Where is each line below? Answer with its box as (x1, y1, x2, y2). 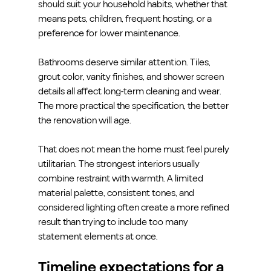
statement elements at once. (38, 229, 158, 243)
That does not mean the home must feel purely (38, 142, 231, 156)
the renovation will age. (38, 113, 131, 127)
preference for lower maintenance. (38, 26, 180, 40)
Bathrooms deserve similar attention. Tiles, (38, 55, 212, 69)
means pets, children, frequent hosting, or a (38, 11, 214, 25)
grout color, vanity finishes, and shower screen (38, 70, 226, 83)
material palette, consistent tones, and (38, 186, 196, 200)
